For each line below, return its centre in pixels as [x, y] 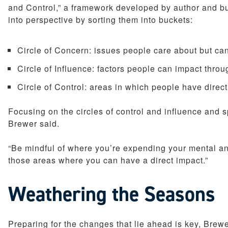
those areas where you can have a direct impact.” [108, 160]
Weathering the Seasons [112, 194]
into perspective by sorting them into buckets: [101, 20]
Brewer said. [34, 123]
